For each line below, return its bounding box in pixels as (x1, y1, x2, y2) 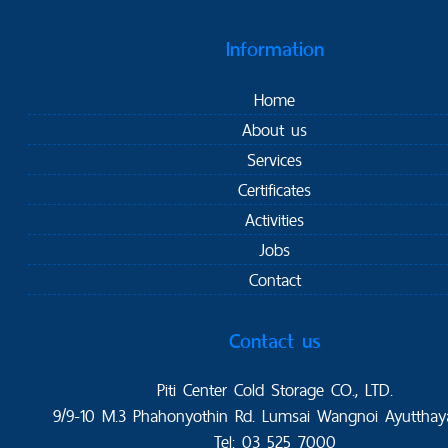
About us (242, 114, 308, 144)
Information (226, 32, 324, 65)
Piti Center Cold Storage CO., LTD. (157, 374, 393, 404)
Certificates (238, 174, 312, 204)
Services (247, 144, 303, 174)
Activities (245, 204, 305, 234)
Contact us (229, 324, 321, 357)
